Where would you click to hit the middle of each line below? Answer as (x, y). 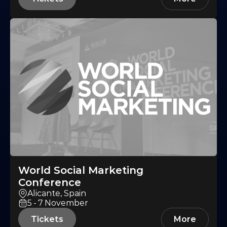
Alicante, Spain (57, 194)
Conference (50, 183)
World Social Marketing (81, 171)
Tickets (47, 219)
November (66, 203)
